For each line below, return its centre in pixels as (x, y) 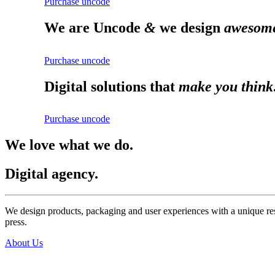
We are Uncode (94, 27)
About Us (24, 243)
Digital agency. (52, 174)
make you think (226, 86)
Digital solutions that (111, 86)
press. (16, 222)
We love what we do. (69, 145)
